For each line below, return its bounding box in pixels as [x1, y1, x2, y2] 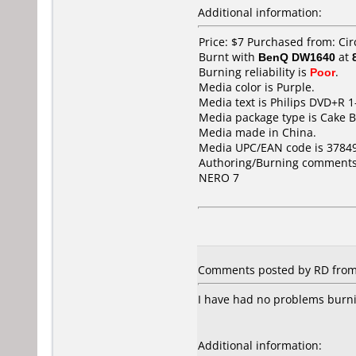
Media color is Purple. [199, 79, 315, 95]
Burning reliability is [199, 64, 310, 79]
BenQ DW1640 [258, 49, 335, 64]
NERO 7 [199, 170, 239, 185]
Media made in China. [199, 125, 316, 140]
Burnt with [199, 49, 258, 64]
